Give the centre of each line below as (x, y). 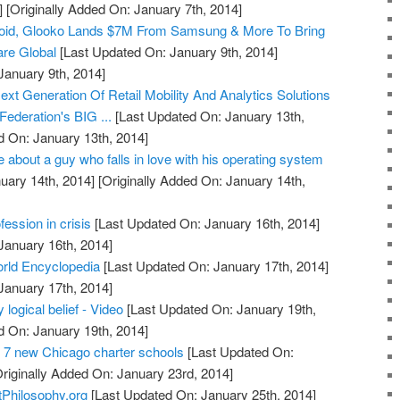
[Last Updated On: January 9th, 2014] (167, 51)
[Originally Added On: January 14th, (200, 179)
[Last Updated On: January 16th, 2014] (206, 222)
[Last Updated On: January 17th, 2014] (215, 265)
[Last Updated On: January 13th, (208, 115)
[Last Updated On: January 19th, (220, 308)
